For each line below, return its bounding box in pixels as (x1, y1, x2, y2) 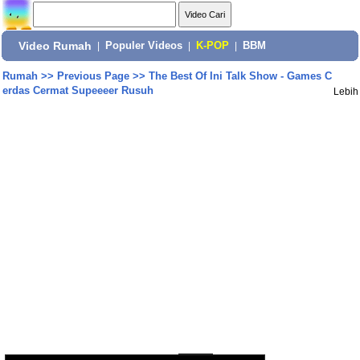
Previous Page (56, 70, 129, 82)
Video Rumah (18, 39, 92, 52)
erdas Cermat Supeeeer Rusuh (2, 84, 153, 96)
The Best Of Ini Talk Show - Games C (148, 70, 332, 82)
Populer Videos (105, 40, 183, 51)
